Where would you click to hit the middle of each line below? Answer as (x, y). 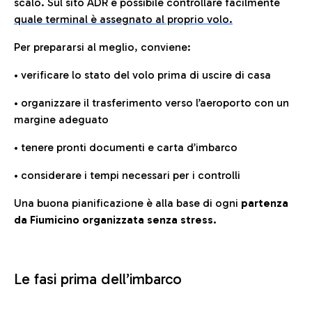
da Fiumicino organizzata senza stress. (115, 220)
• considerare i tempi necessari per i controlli (127, 175)
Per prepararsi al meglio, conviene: (102, 47)
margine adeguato (61, 119)
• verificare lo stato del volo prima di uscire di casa (142, 75)
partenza (265, 203)
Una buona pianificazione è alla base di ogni (127, 203)
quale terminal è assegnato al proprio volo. (123, 19)
